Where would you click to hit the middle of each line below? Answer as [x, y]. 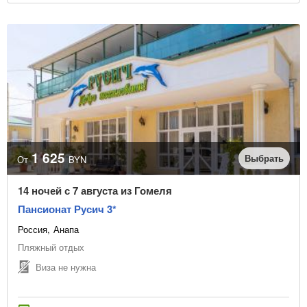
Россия [33, 230]
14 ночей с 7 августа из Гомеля [95, 191]
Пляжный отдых [51, 247]
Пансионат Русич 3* [67, 209]
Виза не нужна [66, 267]
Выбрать [264, 158]
